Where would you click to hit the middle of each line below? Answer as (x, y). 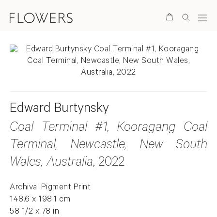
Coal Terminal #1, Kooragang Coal (108, 128)
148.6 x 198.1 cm (40, 200)
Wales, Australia (51, 163)
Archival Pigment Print (50, 188)
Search (138, 17)
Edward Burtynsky (59, 110)
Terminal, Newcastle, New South (108, 146)
